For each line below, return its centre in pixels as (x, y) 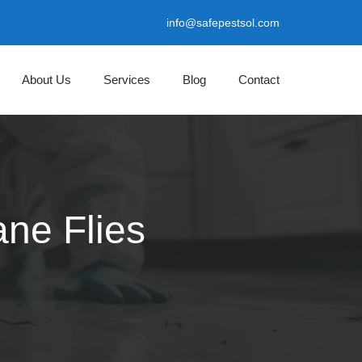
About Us (46, 80)
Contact (259, 80)
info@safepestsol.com (221, 23)
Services (127, 80)
